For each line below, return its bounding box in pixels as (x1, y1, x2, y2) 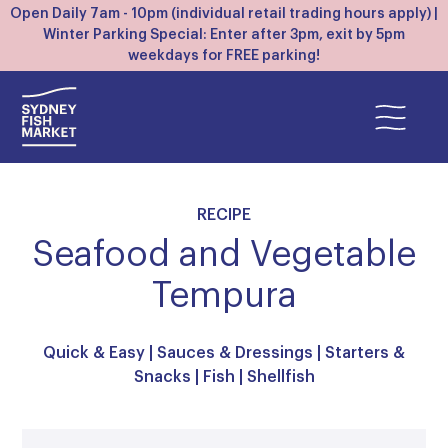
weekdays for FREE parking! (128, 49, 320, 63)
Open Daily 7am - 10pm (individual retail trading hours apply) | (10, 7, 438, 21)
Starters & (325, 345, 405, 361)
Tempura (151, 279, 297, 314)
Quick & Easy (43, 345, 145, 361)
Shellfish (246, 369, 315, 385)
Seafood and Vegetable (32, 238, 416, 273)
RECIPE (197, 207, 251, 223)
